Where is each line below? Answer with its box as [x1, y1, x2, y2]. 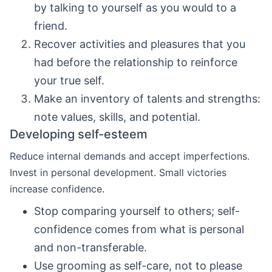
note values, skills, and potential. [34, 110, 200, 123]
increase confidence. [10, 183, 104, 195]
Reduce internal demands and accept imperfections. [10, 150, 250, 162]
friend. [34, 19, 67, 32]
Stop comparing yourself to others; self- [34, 205, 240, 217]
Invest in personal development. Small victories [10, 166, 226, 178]
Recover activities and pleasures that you [34, 38, 245, 50]
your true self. [34, 74, 104, 87]
